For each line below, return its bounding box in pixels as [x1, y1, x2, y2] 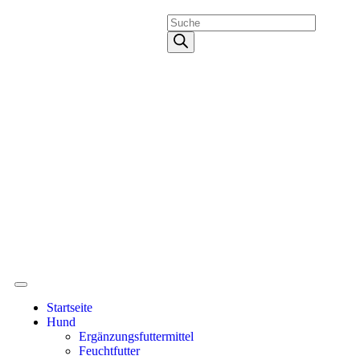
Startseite [47, 301, 92, 314]
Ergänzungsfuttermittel [79, 329, 194, 343]
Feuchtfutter [79, 344, 140, 358]
